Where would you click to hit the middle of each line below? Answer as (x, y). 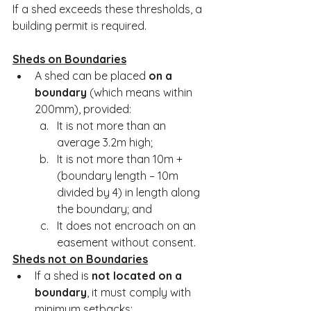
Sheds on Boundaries (69, 59)
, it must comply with (140, 292)
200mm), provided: (83, 109)
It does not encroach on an (128, 226)
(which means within (141, 92)
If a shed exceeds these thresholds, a (109, 9)
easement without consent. (126, 242)
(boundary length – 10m (119, 176)
